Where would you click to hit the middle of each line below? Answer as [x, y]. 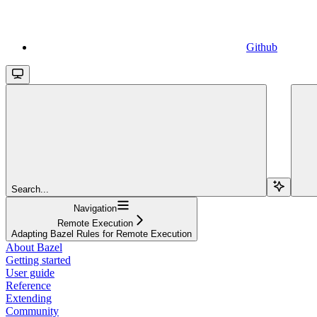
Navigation [95, 208]
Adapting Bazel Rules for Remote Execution [102, 234]
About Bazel [34, 247]
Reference [28, 285]
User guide [30, 272]
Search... [30, 189]
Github [262, 47]
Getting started [38, 260]
